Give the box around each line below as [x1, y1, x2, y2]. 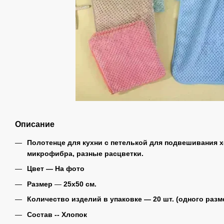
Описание [15, 120, 54, 128]
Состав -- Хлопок [27, 210, 87, 218]
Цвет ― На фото [27, 164, 84, 173]
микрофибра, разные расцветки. [27, 149, 145, 157]
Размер [27, 179, 52, 188]
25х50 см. [63, 179, 96, 188]
